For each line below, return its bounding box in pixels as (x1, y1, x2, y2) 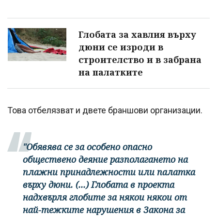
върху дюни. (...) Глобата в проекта (23, 179, 174, 191)
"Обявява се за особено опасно (23, 141, 152, 153)
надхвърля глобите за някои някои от (23, 191, 187, 203)
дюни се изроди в (78, 41, 163, 53)
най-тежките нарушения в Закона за (23, 204, 185, 216)
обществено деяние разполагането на (23, 154, 188, 166)
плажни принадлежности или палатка (23, 166, 195, 178)
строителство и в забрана (78, 54, 201, 66)
